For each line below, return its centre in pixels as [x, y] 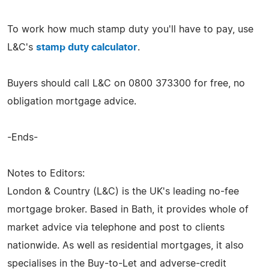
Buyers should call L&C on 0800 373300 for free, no [126, 83]
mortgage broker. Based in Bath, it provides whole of [128, 209]
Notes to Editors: [46, 173]
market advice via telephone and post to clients [116, 227]
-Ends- [23, 137]
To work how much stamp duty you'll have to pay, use [130, 29]
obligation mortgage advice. [72, 101]
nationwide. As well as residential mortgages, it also [125, 245]
